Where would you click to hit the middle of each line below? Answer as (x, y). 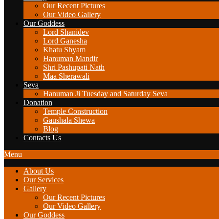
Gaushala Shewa (69, 120)
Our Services (44, 180)
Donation (38, 102)
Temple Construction (75, 111)
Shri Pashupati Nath (74, 67)
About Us (39, 171)
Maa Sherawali (66, 76)
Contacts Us (42, 138)
